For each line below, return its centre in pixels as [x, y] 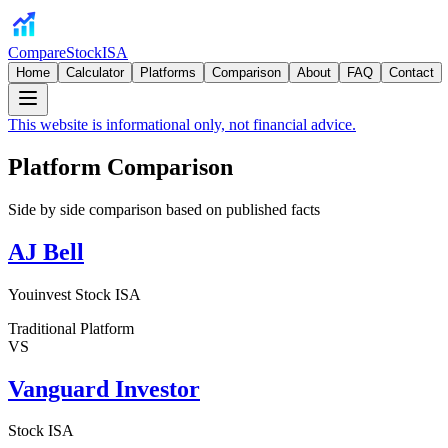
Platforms [168, 72]
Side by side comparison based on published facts [164, 209]
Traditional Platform [71, 328]
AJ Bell [46, 251]
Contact [411, 72]
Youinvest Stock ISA [74, 294]
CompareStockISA [68, 52]
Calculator [95, 72]
